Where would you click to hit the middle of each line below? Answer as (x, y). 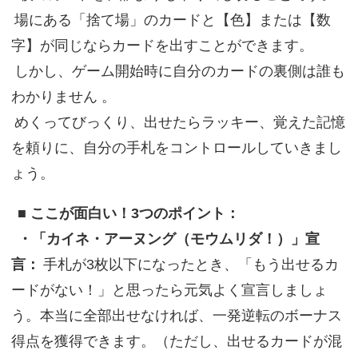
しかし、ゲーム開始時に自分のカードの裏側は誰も (179, 71)
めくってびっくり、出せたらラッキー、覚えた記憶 (179, 122)
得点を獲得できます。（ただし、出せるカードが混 (176, 341)
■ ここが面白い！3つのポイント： (128, 213)
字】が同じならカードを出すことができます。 (162, 46)
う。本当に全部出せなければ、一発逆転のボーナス (176, 316)
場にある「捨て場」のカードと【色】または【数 (172, 20)
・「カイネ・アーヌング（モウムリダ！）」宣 (168, 239)
